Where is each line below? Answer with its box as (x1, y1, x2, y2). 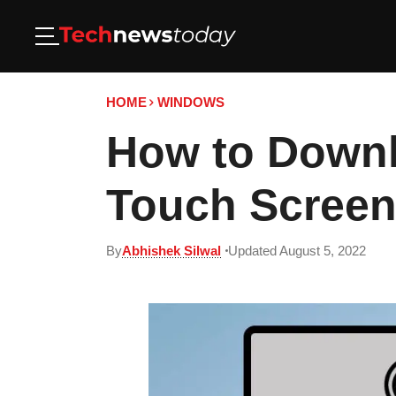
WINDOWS (156, 95, 225, 110)
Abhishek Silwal (122, 243, 221, 258)
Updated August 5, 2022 (228, 243, 366, 258)
